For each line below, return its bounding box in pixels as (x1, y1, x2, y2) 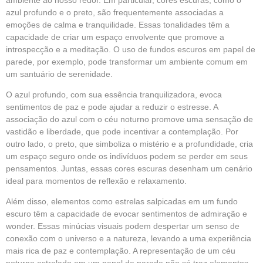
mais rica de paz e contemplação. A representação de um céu (6, 246, 235, 256)
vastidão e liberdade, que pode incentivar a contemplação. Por (6, 126, 238, 136)
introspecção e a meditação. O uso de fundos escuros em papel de (6, 44, 255, 54)
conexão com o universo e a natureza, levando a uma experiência (6, 234, 251, 244)
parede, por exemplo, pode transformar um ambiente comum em (6, 56, 248, 66)
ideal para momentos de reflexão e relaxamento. (6, 176, 187, 186)
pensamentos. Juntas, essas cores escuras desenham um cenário (6, 163, 252, 173)
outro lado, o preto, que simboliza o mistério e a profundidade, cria (6, 139, 253, 149)
